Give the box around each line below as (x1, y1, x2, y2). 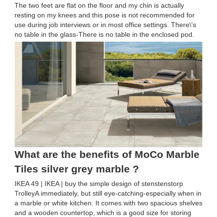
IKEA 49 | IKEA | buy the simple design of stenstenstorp (15, 180, 183, 188)
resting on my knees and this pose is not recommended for (15, 11, 195, 19)
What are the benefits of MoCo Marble (15, 149, 200, 160)
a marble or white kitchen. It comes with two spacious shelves (15, 199, 202, 207)
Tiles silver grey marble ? (15, 163, 139, 175)
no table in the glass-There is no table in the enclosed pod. (15, 31, 194, 38)
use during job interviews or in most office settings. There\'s (15, 21, 196, 29)
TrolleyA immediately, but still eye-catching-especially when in (15, 189, 201, 198)
